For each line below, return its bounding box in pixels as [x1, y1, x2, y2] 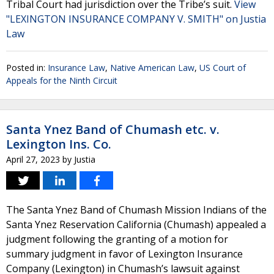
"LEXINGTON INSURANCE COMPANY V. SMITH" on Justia [6, 12, 266, 26]
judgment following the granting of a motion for [6, 232, 228, 246]
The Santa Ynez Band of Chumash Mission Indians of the [6, 203, 267, 217]
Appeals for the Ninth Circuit [6, 75, 117, 86]
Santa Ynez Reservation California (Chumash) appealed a [6, 218, 266, 231]
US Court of [199, 62, 246, 73]
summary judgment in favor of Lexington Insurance [6, 247, 243, 261]
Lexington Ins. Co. [6, 136, 111, 152]
